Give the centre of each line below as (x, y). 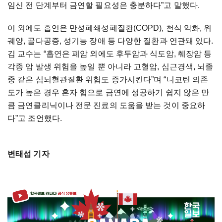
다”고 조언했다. (35, 118)
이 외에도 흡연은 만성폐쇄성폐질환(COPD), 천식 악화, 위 (110, 28)
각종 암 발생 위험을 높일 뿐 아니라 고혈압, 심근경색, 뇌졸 (111, 66)
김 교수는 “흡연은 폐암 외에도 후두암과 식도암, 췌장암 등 (110, 54)
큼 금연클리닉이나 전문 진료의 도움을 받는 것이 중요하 (107, 105)
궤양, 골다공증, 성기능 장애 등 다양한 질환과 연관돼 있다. (111, 41)
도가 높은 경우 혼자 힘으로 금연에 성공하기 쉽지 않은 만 (109, 92)
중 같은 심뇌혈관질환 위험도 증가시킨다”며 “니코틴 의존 (108, 79)
